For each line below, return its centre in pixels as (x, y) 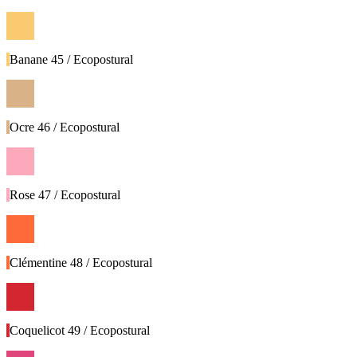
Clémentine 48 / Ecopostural (81, 263)
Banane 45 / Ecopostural (71, 60)
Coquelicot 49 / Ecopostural (80, 331)
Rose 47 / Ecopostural (65, 195)
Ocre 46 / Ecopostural (65, 127)
